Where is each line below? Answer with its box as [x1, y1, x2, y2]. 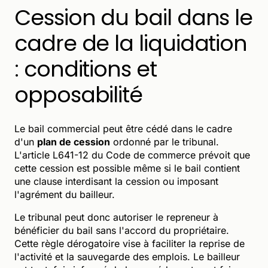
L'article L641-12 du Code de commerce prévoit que [14, 148, 250, 161]
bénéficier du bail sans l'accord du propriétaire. [14, 224, 229, 236]
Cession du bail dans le [14, 2, 253, 33]
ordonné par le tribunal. [110, 135, 219, 148]
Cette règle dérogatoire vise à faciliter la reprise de [14, 237, 245, 249]
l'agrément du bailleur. [14, 188, 115, 200]
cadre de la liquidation [14, 28, 248, 59]
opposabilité [14, 79, 143, 110]
